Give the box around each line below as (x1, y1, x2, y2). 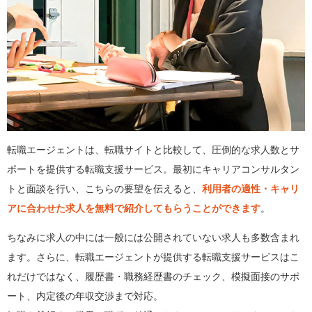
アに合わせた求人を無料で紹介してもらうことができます (7, 203, 260, 214)
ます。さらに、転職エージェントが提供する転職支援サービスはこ (7, 252, 299, 263)
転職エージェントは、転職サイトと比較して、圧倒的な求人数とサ (7, 145, 299, 156)
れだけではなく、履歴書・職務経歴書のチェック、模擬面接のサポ (7, 272, 299, 283)
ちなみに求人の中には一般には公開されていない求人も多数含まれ (7, 233, 299, 244)
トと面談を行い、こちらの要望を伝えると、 (7, 184, 202, 195)
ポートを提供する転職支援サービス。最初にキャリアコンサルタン (7, 164, 299, 175)
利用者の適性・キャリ (202, 184, 299, 195)
